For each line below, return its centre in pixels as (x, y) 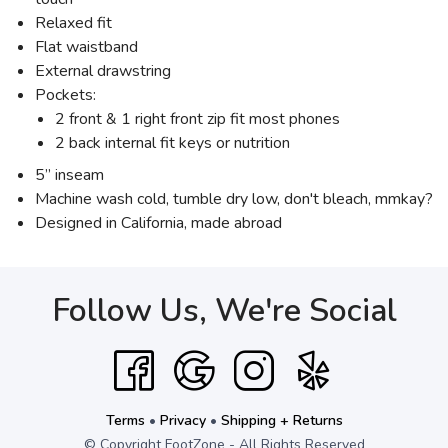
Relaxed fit (73, 23)
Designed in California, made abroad (158, 223)
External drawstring (103, 71)
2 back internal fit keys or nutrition (172, 143)
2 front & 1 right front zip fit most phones (197, 119)
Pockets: (65, 95)
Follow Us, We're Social (224, 311)
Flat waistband (86, 47)
